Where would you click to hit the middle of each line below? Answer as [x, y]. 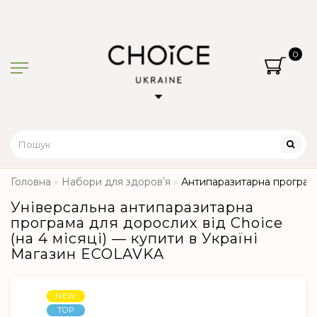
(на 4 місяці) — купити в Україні [134, 239]
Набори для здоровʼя [116, 182]
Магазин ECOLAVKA [87, 254]
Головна [31, 182]
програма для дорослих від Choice [147, 223]
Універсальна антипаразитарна [132, 208]
